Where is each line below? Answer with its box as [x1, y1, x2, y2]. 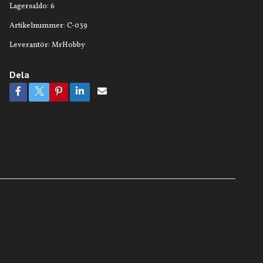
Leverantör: [9, 39, 50, 50]
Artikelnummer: [9, 20, 65, 31]
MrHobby [51, 39, 85, 50]
